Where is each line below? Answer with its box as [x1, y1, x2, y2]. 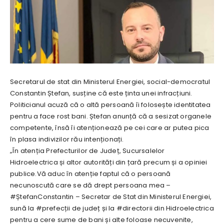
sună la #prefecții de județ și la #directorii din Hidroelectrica [10, 203, 214, 213]
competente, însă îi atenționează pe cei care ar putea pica [10, 123, 209, 133]
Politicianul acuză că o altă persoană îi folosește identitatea [10, 100, 211, 110]
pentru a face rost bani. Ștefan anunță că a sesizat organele [10, 111, 211, 121]
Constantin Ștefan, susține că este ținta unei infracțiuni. [10, 88, 192, 98]
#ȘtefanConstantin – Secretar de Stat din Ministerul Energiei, [10, 192, 212, 202]
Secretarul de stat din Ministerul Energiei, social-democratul [10, 77, 210, 87]
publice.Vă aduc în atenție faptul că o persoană [10, 169, 171, 179]
